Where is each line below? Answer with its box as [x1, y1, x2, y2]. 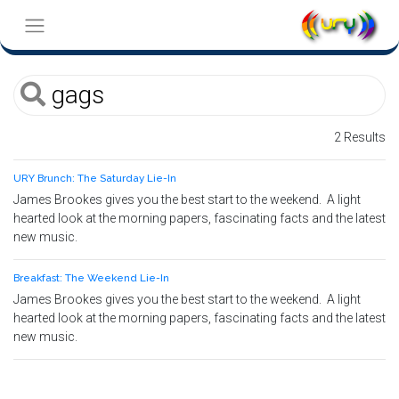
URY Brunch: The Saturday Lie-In [13, 172, 176, 184]
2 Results [334, 130, 386, 144]
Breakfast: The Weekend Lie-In [13, 272, 169, 284]
